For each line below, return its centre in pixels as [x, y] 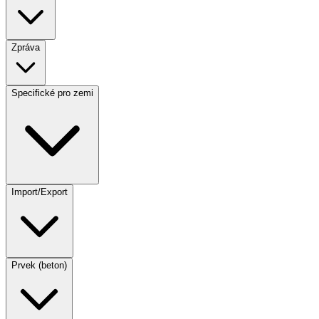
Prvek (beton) [39, 265]
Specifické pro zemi [52, 93]
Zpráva [26, 47]
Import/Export [40, 192]
